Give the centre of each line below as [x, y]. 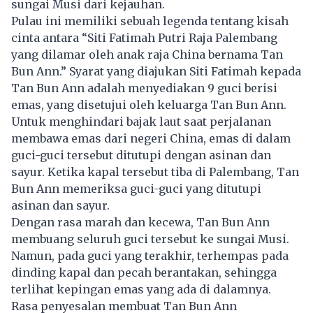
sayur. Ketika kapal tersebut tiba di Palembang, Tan [155, 172]
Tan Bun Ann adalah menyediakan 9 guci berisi [144, 88]
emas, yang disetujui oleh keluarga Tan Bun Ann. [149, 104]
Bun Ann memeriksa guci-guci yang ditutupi [136, 188]
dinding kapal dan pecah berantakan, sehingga [144, 272]
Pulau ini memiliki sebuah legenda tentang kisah [150, 21]
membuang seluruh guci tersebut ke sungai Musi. [150, 239]
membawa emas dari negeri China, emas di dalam [151, 138]
